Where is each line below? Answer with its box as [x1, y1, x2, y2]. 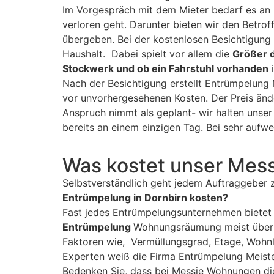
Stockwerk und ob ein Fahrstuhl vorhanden [62, 62, 268, 75]
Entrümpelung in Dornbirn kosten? [62, 191, 228, 204]
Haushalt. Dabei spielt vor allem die [62, 48, 232, 61]
